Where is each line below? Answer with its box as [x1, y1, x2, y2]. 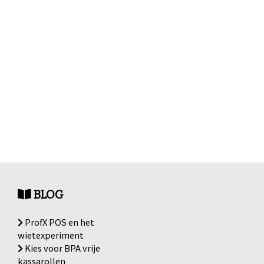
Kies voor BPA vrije [22, 242, 100, 254]
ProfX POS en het [22, 216, 94, 228]
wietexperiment [17, 229, 84, 241]
